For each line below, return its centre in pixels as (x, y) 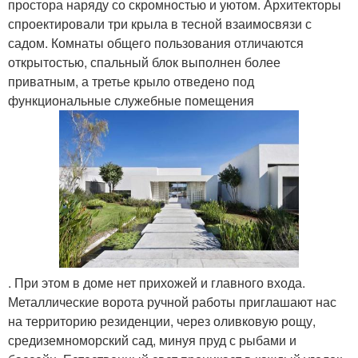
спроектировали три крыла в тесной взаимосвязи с (160, 24)
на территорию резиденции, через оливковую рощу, (162, 320)
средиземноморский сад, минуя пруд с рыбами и (152, 340)
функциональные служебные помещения (131, 100)
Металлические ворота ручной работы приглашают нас (172, 301)
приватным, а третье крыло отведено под (131, 81)
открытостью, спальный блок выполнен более (144, 62)
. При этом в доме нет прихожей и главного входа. (157, 282)
